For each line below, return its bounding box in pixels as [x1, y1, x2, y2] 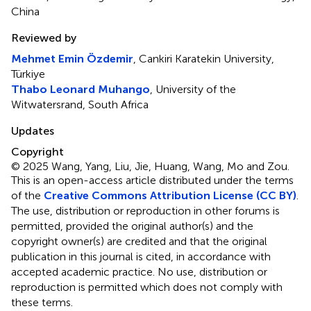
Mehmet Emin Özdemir [11, 51, 133, 65]
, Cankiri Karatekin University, [133, 51, 274, 65]
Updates [11, 124, 54, 137]
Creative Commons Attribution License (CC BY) [44, 188, 296, 202]
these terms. [11, 295, 73, 309]
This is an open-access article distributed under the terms [11, 173, 294, 187]
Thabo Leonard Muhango [11, 82, 150, 96]
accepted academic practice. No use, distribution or [11, 264, 267, 278]
